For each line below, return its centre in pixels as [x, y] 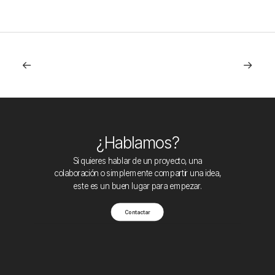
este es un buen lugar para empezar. [137, 186]
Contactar [137, 212]
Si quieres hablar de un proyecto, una [137, 161]
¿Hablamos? [137, 143]
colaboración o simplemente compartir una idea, [137, 173]
